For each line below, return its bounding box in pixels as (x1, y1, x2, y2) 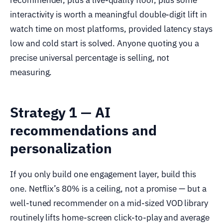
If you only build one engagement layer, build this (10, 168, 197, 180)
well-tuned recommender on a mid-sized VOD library (10, 197, 209, 209)
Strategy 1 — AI (10, 103, 111, 121)
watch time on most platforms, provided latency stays (10, 23, 213, 34)
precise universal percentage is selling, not (10, 52, 170, 63)
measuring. (10, 66, 52, 78)
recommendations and (10, 120, 157, 139)
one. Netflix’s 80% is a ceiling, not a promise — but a (10, 183, 207, 194)
